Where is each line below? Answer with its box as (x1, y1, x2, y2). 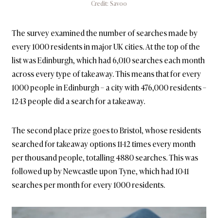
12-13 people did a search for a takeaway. (12, 95, 145, 107)
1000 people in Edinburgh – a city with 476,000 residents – (12, 81, 206, 93)
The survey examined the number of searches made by (12, 27, 198, 39)
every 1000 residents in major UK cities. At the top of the (12, 40, 200, 53)
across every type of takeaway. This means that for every (12, 68, 201, 80)
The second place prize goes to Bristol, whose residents (12, 124, 201, 136)
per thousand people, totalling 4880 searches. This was (12, 151, 198, 163)
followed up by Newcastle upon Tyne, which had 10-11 (12, 165, 189, 177)
